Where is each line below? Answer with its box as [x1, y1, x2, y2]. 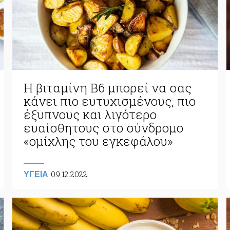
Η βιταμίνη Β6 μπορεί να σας [23, 79, 191, 96]
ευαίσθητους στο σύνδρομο [23, 119, 183, 136]
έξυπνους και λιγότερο [23, 106, 157, 123]
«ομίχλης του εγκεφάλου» [23, 132, 173, 149]
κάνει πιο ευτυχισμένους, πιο [23, 92, 196, 109]
